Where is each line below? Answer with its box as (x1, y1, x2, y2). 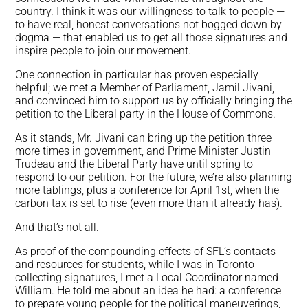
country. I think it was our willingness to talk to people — (15, 5, 285, 19)
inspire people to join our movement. (15, 44, 195, 58)
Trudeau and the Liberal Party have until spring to (15, 157, 254, 171)
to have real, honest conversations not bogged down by (15, 18, 283, 32)
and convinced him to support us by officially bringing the (15, 94, 293, 108)
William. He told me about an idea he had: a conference (15, 284, 282, 298)
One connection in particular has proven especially (15, 68, 259, 82)
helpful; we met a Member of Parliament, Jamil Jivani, (15, 81, 275, 95)
